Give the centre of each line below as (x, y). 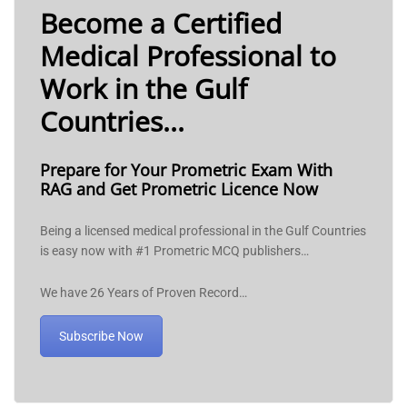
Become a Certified (161, 23)
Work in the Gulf (144, 88)
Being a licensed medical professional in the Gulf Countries (203, 230)
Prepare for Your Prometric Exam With (186, 169)
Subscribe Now (101, 336)
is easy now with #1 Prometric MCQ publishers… (174, 250)
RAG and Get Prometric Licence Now (179, 189)
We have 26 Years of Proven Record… (144, 292)
